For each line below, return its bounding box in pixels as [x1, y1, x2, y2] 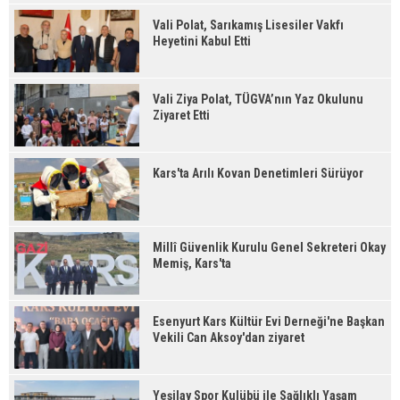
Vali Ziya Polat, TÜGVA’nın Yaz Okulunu [153, 92, 363, 106]
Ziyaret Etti [153, 108, 210, 122]
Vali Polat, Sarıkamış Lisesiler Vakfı [153, 18, 344, 32]
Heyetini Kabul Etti [153, 34, 251, 48]
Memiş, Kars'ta [153, 256, 231, 271]
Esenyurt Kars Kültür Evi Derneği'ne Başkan [153, 314, 385, 329]
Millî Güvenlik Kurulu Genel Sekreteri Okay [153, 240, 386, 254]
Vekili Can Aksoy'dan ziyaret [153, 330, 304, 345]
